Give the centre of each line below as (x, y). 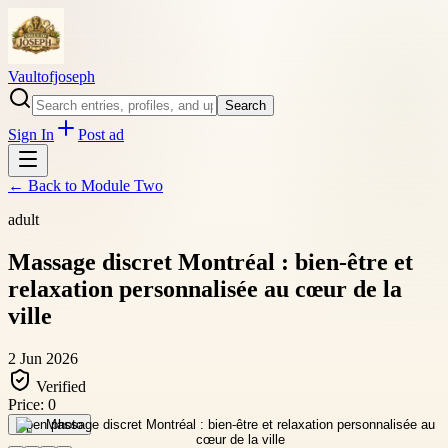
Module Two (122, 185)
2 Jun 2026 (43, 358)
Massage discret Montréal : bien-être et (210, 261)
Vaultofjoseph (51, 76)
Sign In (31, 134)
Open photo (49, 424)
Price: (28, 404)
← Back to (44, 185)
